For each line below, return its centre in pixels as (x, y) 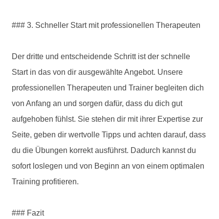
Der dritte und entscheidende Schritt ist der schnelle (101, 56)
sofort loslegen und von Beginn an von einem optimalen (108, 166)
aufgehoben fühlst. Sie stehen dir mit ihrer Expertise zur (107, 119)
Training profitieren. (45, 181)
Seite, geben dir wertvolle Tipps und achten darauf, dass (109, 134)
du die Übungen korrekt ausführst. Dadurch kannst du (104, 150)
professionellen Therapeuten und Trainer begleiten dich (108, 88)
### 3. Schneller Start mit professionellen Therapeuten (106, 25)
